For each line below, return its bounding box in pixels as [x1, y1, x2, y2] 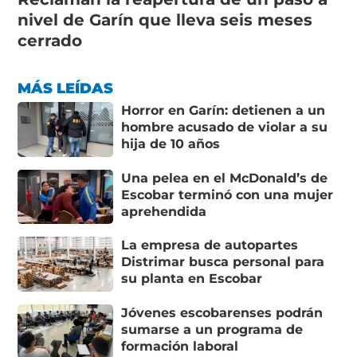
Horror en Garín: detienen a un [121, 103, 326, 119]
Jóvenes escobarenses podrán [121, 304, 324, 320]
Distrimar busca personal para [121, 254, 325, 270]
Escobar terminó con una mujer [121, 186, 334, 202]
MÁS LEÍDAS [18, 80, 114, 98]
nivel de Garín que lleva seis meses [18, 10, 313, 30]
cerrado [18, 31, 88, 51]
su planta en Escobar [121, 271, 263, 287]
